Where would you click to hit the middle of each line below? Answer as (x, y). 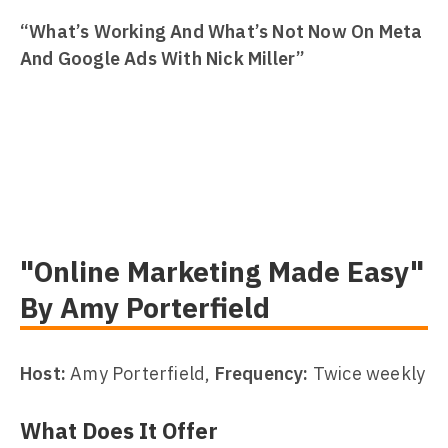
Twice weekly (367, 373)
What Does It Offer (119, 430)
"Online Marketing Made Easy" (222, 271)
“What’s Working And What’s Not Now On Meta (221, 31)
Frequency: (261, 373)
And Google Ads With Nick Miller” (163, 58)
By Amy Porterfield (145, 307)
